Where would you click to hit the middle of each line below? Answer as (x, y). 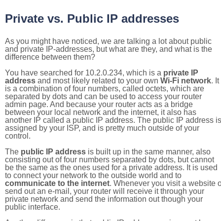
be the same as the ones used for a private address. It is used (111, 167)
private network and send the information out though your (104, 199)
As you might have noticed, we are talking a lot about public (108, 41)
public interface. (33, 207)
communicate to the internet (57, 183)
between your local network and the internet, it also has (101, 112)
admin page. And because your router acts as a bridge (99, 104)
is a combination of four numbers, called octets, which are (105, 89)
